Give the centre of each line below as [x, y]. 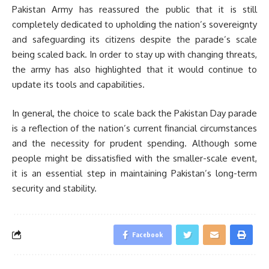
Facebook [147, 234]
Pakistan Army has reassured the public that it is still [134, 10]
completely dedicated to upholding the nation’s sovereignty [134, 25]
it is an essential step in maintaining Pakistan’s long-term [134, 173]
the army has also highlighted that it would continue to [134, 70]
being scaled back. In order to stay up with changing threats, [134, 55]
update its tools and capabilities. [78, 85]
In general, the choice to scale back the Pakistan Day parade [134, 113]
